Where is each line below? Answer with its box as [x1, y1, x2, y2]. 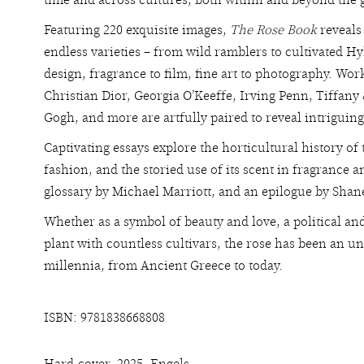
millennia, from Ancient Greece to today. [44, 257, 283, 275]
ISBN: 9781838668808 [44, 309, 165, 327]
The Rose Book [230, 21, 317, 39]
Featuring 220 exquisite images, [44, 21, 230, 39]
